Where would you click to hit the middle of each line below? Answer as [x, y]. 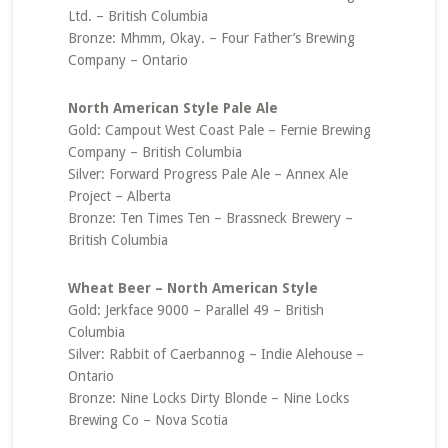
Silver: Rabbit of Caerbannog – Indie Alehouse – [215, 354]
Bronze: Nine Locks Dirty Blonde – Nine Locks [208, 398]
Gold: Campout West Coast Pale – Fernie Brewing [219, 130]
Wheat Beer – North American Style [192, 288]
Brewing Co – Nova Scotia [147, 420]
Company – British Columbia [154, 152]
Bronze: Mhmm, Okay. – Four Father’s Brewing [211, 38]
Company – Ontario [127, 60]
